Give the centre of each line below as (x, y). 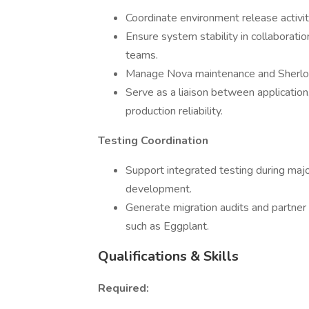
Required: (123, 288)
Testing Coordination (153, 141)
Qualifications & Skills (168, 256)
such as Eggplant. (167, 226)
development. (159, 189)
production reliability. (174, 111)
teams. (142, 55)
